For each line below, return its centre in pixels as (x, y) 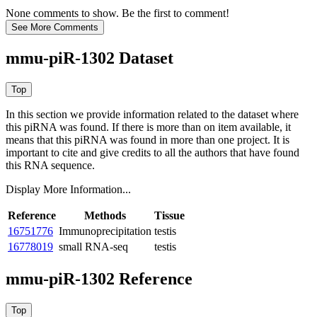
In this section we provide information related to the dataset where (152, 115)
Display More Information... (68, 190)
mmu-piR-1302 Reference (99, 279)
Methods (105, 216)
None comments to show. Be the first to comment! (117, 13)
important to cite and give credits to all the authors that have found (152, 153)
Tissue (169, 216)
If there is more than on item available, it (201, 127)
